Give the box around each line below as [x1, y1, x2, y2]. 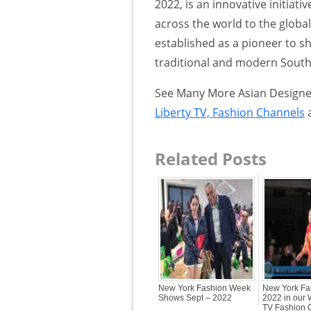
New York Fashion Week [158, 283, 251, 293]
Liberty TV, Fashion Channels [155, 104, 305, 120]
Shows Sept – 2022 [158, 292, 232, 303]
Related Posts [155, 146, 267, 170]
